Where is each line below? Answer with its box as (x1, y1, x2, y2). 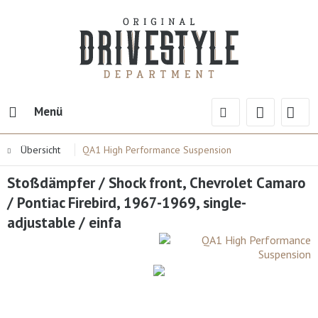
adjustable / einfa (7, 213, 121, 232)
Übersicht (21, 143, 60, 156)
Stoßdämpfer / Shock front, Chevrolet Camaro (7, 173, 306, 192)
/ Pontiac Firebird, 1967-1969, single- (7, 193, 246, 212)
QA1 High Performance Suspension (82, 143, 231, 156)
